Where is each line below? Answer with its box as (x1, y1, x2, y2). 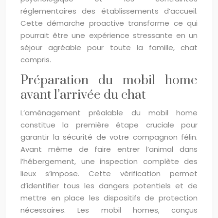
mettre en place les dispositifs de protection (20, 193, 198, 203)
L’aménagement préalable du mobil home (20, 108, 198, 118)
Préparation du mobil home (20, 73, 198, 89)
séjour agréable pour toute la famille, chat (20, 42, 198, 53)
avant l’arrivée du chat (20, 87, 145, 103)
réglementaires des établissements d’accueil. (20, 6, 198, 16)
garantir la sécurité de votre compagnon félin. (20, 132, 198, 142)
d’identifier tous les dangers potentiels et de (20, 181, 198, 191)
